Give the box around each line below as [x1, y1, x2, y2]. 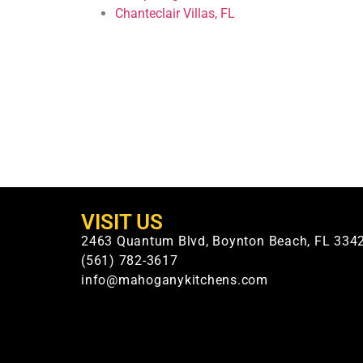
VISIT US [81, 210, 163, 235]
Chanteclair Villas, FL [115, 6, 235, 22]
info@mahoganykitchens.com [81, 272, 268, 288]
